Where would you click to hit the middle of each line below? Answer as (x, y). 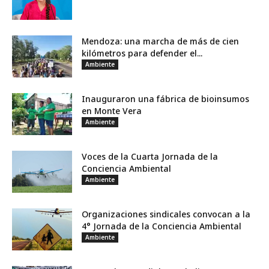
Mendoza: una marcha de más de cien (160, 41)
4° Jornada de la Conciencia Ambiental (162, 226)
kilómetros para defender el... (142, 53)
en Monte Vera (112, 111)
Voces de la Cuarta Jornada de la (150, 156)
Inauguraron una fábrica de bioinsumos (165, 99)
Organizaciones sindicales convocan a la (166, 214)
